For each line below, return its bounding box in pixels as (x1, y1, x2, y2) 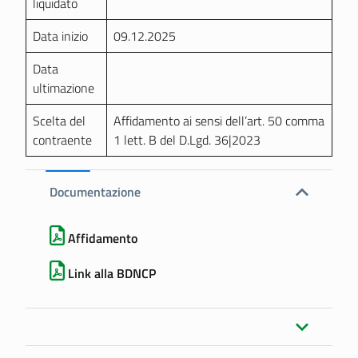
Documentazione (50, 182, 141, 201)
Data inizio (33, 26, 88, 46)
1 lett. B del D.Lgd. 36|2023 (113, 130, 261, 149)
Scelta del (33, 111, 86, 130)
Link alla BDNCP (68, 264, 156, 283)
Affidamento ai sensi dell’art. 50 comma (113, 111, 324, 130)
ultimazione (33, 78, 94, 97)
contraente (33, 130, 92, 149)
